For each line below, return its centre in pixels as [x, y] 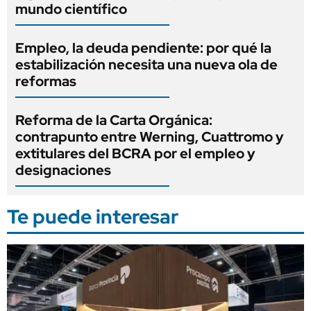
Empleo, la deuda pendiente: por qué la [143, 48]
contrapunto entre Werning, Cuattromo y [150, 136]
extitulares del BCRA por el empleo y [135, 153]
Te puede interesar [93, 216]
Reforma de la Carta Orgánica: [114, 120]
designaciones [63, 170]
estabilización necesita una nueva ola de [146, 64]
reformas [46, 81]
